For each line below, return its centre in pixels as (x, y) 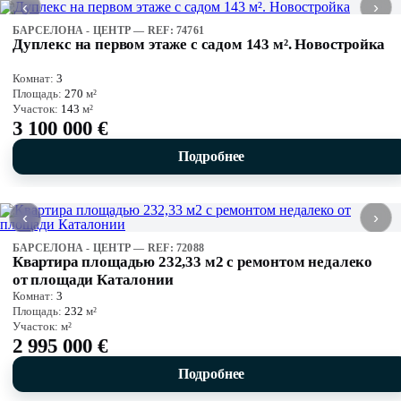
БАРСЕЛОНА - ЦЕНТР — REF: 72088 (109, 248)
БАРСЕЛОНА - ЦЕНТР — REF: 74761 (109, 31)
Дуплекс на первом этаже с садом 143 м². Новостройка (199, 45)
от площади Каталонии (93, 280)
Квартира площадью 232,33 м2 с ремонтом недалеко (192, 262)
